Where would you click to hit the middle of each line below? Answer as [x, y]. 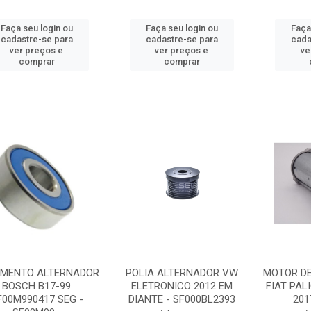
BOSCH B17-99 [37, 286]
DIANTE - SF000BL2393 [182, 299]
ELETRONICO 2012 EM [182, 286]
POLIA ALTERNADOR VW [182, 273]
